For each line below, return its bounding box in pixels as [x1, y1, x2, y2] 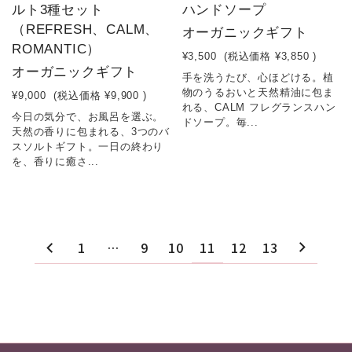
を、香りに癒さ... [12, 156, 100, 167]
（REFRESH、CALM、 [12, 22, 159, 37]
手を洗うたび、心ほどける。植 [181, 71, 334, 83]
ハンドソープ [181, 2, 266, 17]
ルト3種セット [12, 2, 104, 17]
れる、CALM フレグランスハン [181, 101, 336, 113]
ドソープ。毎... [181, 116, 258, 128]
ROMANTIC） [12, 42, 101, 57]
